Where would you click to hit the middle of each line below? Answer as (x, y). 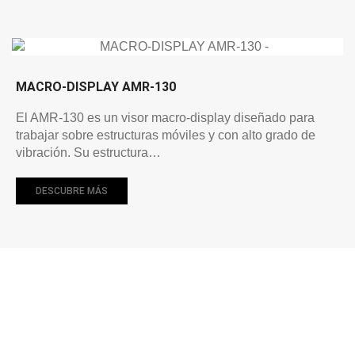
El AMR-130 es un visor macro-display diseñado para (165, 117)
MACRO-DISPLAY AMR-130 (96, 86)
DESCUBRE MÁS (72, 191)
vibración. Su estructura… (88, 152)
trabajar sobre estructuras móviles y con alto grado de (166, 135)
